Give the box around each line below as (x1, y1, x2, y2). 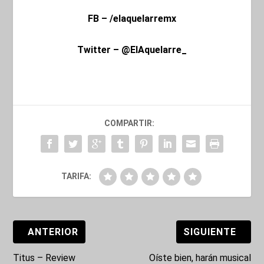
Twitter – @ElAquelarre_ (77, 44, 187, 55)
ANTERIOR (28, 226, 79, 237)
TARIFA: (61, 171, 91, 181)
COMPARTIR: (104, 118, 154, 128)
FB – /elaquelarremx (88, 13, 176, 25)
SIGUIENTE (183, 226, 236, 237)
